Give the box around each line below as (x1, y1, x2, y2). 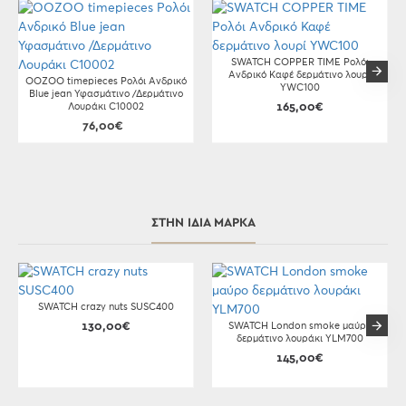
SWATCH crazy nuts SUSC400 (37, 302, 174, 312)
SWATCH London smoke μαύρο (227, 321, 372, 331)
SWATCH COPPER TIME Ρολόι (230, 57, 369, 67)
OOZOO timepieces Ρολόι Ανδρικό (24, 76, 187, 86)
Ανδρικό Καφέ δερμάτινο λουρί (228, 70, 371, 80)
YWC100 (279, 82, 320, 92)
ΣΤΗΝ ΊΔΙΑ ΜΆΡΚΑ (150, 217, 256, 229)
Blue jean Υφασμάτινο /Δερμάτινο (28, 89, 183, 99)
